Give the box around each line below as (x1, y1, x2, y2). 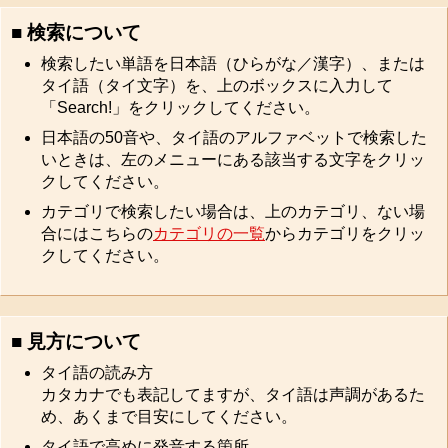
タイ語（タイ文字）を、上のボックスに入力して (41, 76, 393, 94)
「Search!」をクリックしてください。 (41, 98, 320, 116)
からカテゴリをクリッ (265, 224, 425, 242)
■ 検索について (11, 21, 141, 43)
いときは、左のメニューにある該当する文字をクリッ (41, 150, 425, 168)
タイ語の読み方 (41, 363, 153, 381)
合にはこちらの (41, 224, 153, 242)
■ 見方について (11, 330, 141, 352)
